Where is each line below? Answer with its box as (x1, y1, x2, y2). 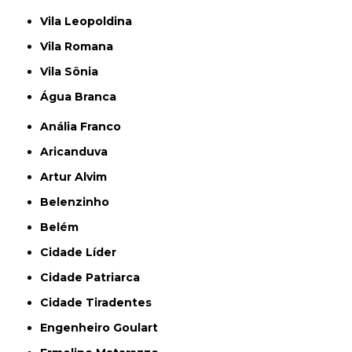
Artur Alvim (49, 169, 108, 184)
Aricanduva (49, 144, 108, 159)
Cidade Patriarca (49, 269, 141, 284)
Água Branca (49, 89, 117, 104)
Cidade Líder (49, 244, 117, 259)
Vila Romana (48, 38, 114, 53)
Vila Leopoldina (48, 13, 133, 28)
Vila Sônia (48, 64, 99, 79)
